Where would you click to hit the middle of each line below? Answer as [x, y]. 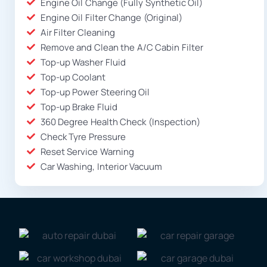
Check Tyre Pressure [83, 136]
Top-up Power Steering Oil [95, 92]
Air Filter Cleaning [77, 32]
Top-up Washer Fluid [83, 62]
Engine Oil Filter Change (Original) [111, 17]
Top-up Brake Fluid [79, 107]
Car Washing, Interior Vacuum [101, 166]
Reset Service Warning [87, 151]
